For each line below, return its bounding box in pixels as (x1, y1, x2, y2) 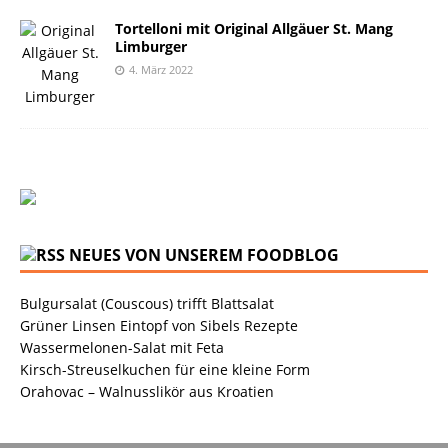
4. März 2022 (129, 61, 193, 77)
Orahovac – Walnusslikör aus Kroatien (20, 381, 274, 401)
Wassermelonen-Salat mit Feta (20, 337, 224, 357)
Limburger (115, 36, 187, 56)
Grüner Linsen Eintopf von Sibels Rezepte (20, 315, 298, 335)
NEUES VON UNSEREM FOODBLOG (69, 243, 339, 266)
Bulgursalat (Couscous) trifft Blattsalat (20, 293, 274, 313)
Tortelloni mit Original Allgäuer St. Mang (115, 18, 393, 38)
